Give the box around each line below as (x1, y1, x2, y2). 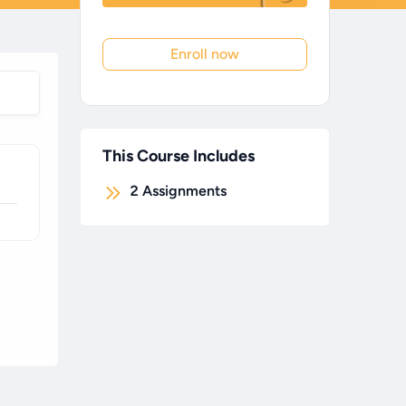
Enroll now (170, 45, 239, 63)
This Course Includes (102, 146, 255, 167)
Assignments (142, 182, 227, 200)
